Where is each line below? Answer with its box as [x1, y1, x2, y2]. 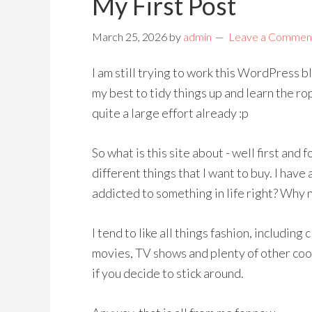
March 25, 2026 [92, 30, 167, 43]
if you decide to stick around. [92, 265, 244, 281]
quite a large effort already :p [92, 105, 249, 120]
